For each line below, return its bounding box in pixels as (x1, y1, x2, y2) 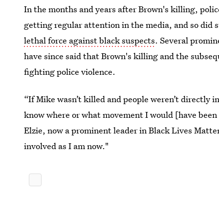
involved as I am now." (24, 140, 109, 152)
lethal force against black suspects (24, 34, 155, 46)
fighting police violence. (24, 66, 116, 77)
